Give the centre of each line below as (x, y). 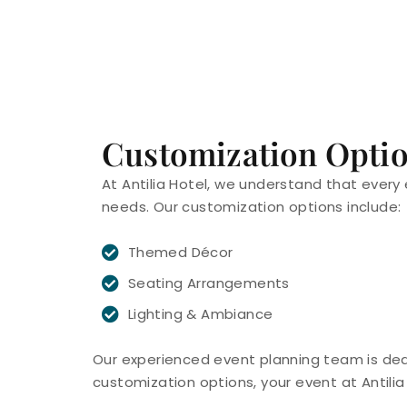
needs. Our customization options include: (252, 207)
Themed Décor (180, 252)
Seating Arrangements (208, 283)
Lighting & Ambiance (200, 313)
